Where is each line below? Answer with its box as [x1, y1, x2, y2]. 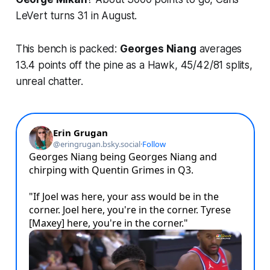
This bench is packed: [15, 42, 120, 55]
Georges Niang [119, 42, 196, 55]
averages [196, 42, 242, 55]
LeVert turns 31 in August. [15, 9, 137, 22]
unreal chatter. [15, 75, 84, 87]
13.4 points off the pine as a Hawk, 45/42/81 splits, [15, 58, 253, 71]
